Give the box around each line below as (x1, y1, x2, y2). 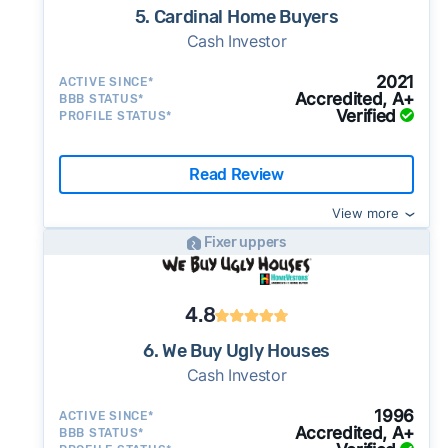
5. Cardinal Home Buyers (134, 6, 339, 28)
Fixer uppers (204, 233, 286, 251)
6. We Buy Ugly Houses (142, 340, 331, 362)
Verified (335, 106, 397, 126)
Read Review (189, 164, 284, 184)
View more (332, 205, 400, 221)
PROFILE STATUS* (58, 109, 173, 123)
